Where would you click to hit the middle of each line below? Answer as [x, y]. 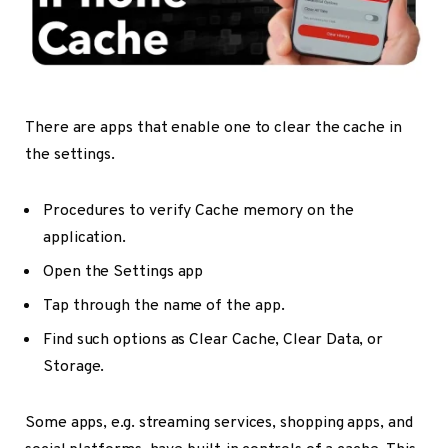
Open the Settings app [123, 271]
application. [85, 237]
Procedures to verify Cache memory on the [198, 210]
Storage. [74, 366]
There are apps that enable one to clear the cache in [213, 128]
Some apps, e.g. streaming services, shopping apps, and [219, 422]
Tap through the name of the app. [164, 305]
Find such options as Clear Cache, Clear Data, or [213, 339]
